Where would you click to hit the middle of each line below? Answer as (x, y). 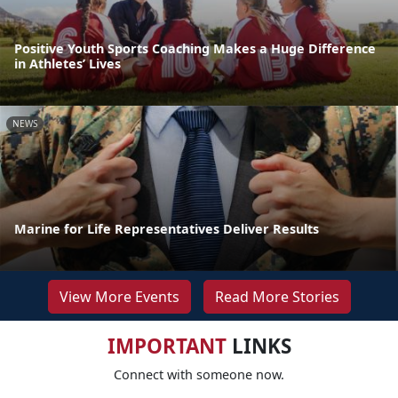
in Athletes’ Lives (68, 63)
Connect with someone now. (199, 374)
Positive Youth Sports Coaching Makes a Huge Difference (195, 48)
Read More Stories (277, 296)
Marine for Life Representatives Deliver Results (167, 228)
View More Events (119, 296)
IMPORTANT (167, 346)
